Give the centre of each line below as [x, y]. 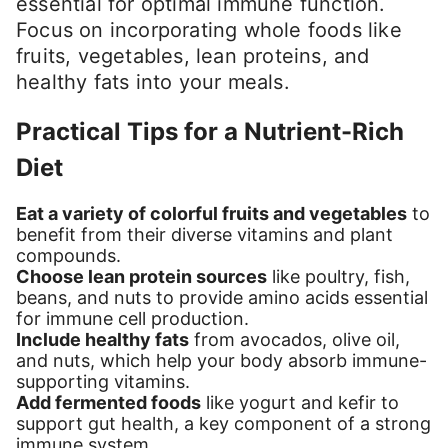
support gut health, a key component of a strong [223, 423]
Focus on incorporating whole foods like [209, 29]
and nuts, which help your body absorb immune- [221, 360]
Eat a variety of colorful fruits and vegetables [211, 213]
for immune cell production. [132, 318]
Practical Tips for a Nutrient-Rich [210, 131]
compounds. [68, 255]
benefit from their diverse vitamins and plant [204, 234]
